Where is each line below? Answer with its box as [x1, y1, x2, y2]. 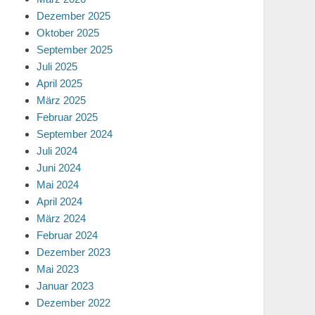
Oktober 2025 [37, 27, 99, 39]
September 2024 [37, 128, 112, 140]
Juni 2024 [37, 162, 81, 174]
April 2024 [37, 195, 82, 207]
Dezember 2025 [37, 10, 110, 22]
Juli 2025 [37, 60, 77, 72]
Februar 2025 [37, 111, 98, 123]
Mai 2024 [37, 179, 79, 191]
